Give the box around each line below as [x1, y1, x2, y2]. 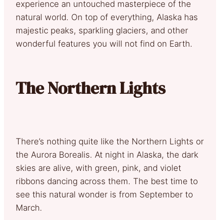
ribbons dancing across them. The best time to [16, 176, 198, 186]
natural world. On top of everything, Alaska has [16, 12, 198, 22]
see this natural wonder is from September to [16, 189, 193, 199]
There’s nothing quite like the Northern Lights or [16, 136, 204, 146]
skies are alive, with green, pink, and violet [16, 163, 181, 173]
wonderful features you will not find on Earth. [16, 38, 192, 49]
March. [16, 202, 42, 213]
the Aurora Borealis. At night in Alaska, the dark [16, 149, 198, 160]
